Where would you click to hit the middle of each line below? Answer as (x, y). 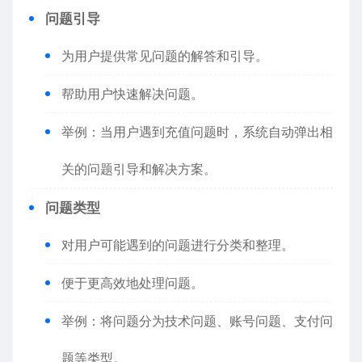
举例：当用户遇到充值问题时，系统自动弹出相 (197, 132)
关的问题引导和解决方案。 (139, 169)
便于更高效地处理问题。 (133, 283)
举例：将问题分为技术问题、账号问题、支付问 (197, 321)
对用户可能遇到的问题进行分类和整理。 (178, 245)
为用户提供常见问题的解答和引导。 (165, 56)
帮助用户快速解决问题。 (133, 94)
